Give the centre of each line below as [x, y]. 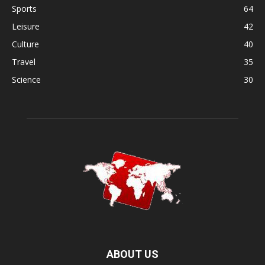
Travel [24, 62]
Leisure [26, 27]
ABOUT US [132, 254]
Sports [24, 9]
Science [26, 80]
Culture [25, 44]
